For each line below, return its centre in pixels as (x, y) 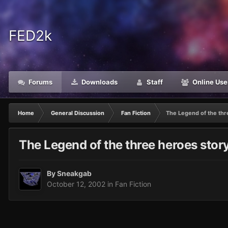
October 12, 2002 (76, 184)
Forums (40, 82)
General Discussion (78, 113)
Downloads (99, 82)
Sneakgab (74, 174)
